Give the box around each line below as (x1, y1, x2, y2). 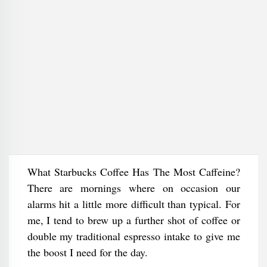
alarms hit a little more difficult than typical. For (27, 197, 240, 211)
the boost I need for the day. (27, 245, 148, 259)
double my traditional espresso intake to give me (27, 229, 240, 243)
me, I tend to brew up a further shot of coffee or (27, 213, 240, 227)
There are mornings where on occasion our (27, 181, 240, 195)
